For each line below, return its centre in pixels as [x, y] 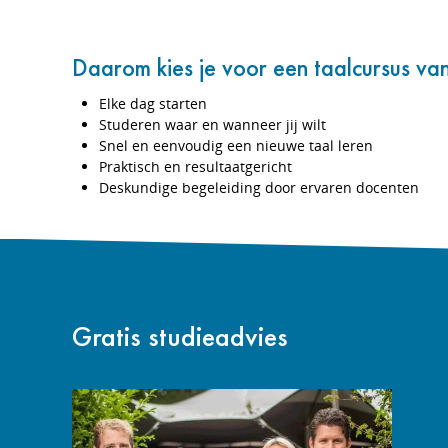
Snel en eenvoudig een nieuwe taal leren [236, 145]
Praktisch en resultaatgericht [195, 166]
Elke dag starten [153, 103]
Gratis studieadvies [180, 336]
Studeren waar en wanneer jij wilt [212, 124]
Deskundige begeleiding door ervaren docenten [259, 187]
